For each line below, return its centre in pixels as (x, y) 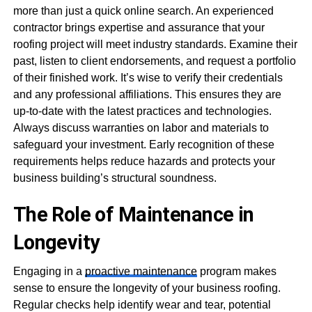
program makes (236, 271)
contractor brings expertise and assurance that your (139, 28)
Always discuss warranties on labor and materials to (141, 128)
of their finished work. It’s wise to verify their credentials (148, 78)
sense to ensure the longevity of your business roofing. (147, 288)
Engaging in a (49, 271)
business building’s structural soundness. (115, 178)
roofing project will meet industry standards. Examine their (155, 44)
